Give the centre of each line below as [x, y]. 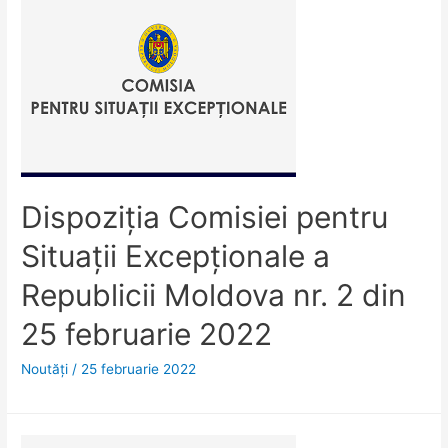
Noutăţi [45, 368]
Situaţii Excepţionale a [176, 255]
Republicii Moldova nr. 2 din [214, 294]
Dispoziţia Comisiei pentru [205, 216]
